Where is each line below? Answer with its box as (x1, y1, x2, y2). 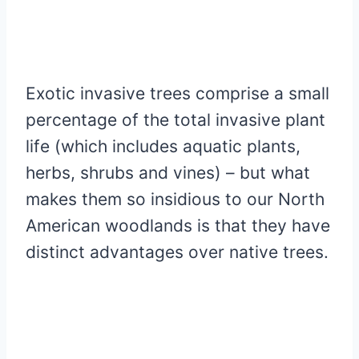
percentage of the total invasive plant (26, 109, 325, 130)
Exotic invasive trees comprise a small (26, 83, 329, 103)
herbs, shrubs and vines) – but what (26, 162, 310, 183)
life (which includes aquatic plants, (26, 135, 301, 156)
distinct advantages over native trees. (26, 241, 329, 262)
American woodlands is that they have (26, 215, 330, 236)
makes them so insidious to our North (26, 188, 325, 209)
